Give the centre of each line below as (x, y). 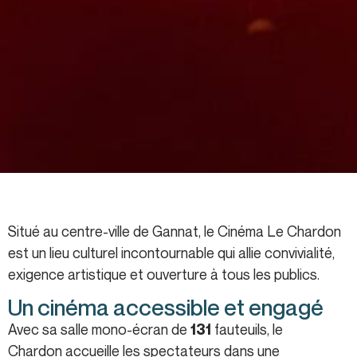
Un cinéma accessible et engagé (166, 307)
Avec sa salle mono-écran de (99, 329)
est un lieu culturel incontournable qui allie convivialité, (171, 252)
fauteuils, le (247, 329)
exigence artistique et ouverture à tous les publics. (164, 274)
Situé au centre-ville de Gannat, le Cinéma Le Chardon (175, 231)
